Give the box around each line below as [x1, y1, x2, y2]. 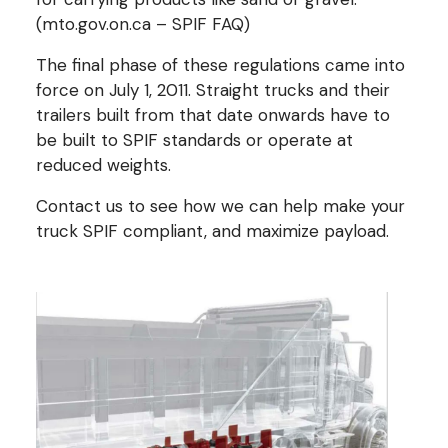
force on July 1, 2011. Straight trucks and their [36, 78, 390, 101]
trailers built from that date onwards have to [36, 103, 390, 126]
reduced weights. [36, 153, 171, 176]
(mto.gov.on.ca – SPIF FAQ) [36, 12, 250, 35]
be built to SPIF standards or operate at [36, 128, 353, 151]
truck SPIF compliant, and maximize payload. [36, 219, 389, 242]
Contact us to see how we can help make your [36, 194, 405, 217]
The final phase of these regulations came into [36, 53, 405, 76]
